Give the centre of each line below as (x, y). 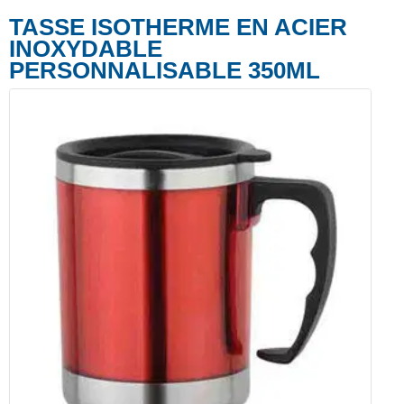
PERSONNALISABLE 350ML (165, 71)
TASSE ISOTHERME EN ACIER (178, 28)
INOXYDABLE (86, 49)
